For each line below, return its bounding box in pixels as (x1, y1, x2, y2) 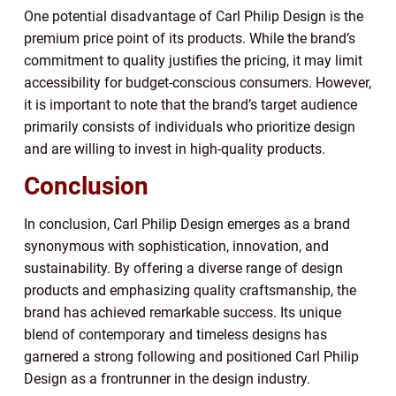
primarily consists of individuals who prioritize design (24, 118, 355, 136)
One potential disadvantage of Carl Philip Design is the (24, 8, 363, 26)
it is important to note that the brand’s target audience (24, 96, 357, 114)
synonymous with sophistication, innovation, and (24, 238, 329, 255)
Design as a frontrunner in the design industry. (24, 370, 310, 388)
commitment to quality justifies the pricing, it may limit (24, 52, 362, 70)
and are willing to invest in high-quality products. (24, 141, 325, 158)
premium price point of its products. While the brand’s (24, 30, 355, 48)
